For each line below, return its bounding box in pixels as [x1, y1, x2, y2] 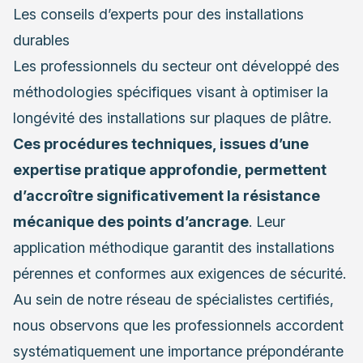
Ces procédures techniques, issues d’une [13, 135, 309, 153]
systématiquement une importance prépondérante [13, 343, 344, 361]
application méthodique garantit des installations [13, 239, 335, 257]
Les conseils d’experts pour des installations [13, 6, 304, 23]
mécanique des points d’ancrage [13, 213, 249, 231]
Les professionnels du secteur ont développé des [13, 58, 340, 75]
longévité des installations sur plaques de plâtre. [13, 109, 331, 127]
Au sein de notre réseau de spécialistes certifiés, [13, 291, 334, 309]
